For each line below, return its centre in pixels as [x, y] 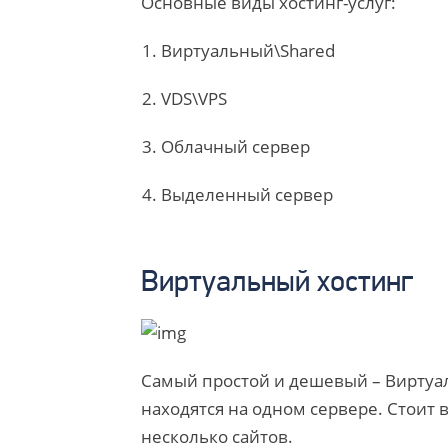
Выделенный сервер [246, 194]
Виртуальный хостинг [276, 283]
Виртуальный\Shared [247, 50]
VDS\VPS [193, 98]
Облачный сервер [235, 146]
